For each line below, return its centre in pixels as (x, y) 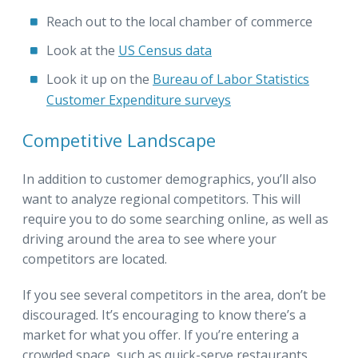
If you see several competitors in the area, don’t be (174, 294)
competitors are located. (95, 259)
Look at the (82, 50)
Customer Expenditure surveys (139, 99)
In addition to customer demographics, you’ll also (169, 179)
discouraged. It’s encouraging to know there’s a (164, 314)
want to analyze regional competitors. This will (161, 199)
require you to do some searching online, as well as (175, 219)
